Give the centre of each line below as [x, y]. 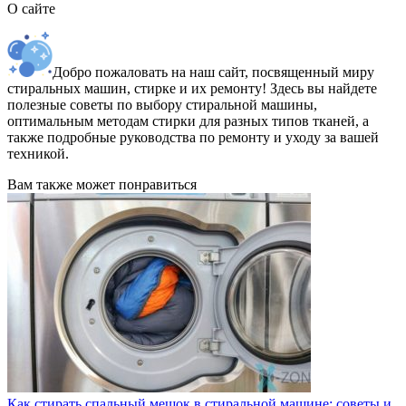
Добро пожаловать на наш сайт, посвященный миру [213, 72]
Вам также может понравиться [102, 185]
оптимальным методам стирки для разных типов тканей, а [188, 121]
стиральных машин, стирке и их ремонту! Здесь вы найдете [192, 89]
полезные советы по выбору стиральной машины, [162, 105]
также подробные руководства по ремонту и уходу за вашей [193, 138]
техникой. [38, 154]
